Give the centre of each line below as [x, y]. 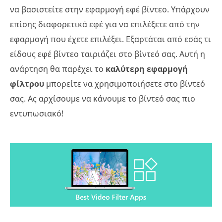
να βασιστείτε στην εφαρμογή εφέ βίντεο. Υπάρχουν [110, 9]
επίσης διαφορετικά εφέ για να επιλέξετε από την [105, 24]
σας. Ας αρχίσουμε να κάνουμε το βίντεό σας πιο [103, 99]
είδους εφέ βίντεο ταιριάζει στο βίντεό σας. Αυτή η [108, 54]
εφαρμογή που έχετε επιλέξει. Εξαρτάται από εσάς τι [111, 39]
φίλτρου [28, 84]
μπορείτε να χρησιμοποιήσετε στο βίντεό [126, 84]
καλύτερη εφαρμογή [146, 69]
